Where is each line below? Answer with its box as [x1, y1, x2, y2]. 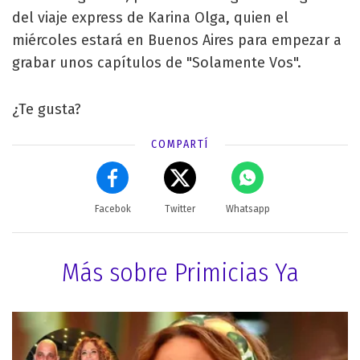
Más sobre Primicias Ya [61, 256, 299, 288]
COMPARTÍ [151, 137, 209, 151]
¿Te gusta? [12, 100, 81, 118]
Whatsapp [225, 202, 270, 215]
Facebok [94, 202, 131, 215]
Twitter [165, 202, 195, 215]
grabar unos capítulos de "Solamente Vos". [12, 53, 301, 72]
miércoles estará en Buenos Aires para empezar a [12, 31, 342, 49]
